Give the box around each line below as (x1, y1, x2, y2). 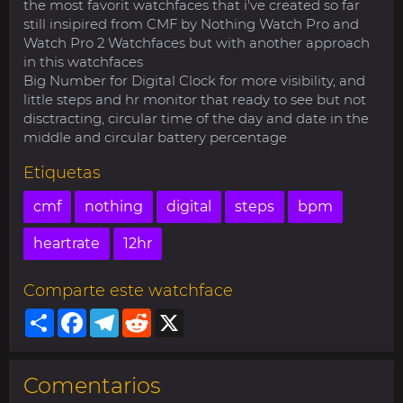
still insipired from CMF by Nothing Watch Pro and (23, 15, 359, 32)
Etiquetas (23, 163, 101, 183)
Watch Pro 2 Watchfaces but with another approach (23, 34, 370, 51)
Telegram (119, 307, 181, 324)
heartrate (33, 235, 100, 252)
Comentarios (23, 372, 160, 399)
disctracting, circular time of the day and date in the (23, 110, 369, 127)
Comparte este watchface (23, 281, 233, 300)
